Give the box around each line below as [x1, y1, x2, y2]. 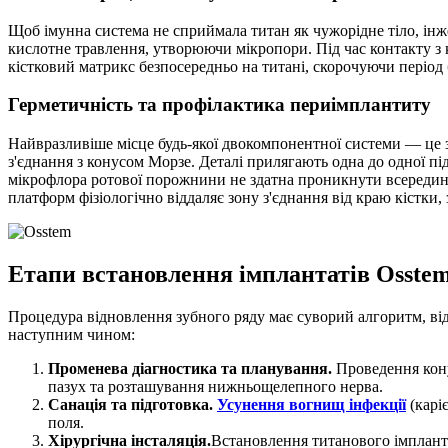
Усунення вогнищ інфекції [217, 396, 406, 413]
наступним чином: [8, 326, 135, 343]
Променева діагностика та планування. [48, 360, 332, 377]
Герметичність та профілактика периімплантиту [8, 94, 431, 116]
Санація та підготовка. [48, 396, 213, 413]
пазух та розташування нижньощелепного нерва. [48, 378, 383, 395]
